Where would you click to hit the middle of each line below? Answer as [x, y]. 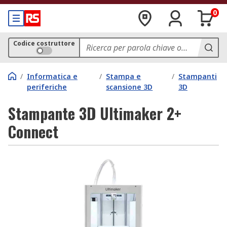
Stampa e [124, 76]
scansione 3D [129, 87]
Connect [33, 131]
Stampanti [198, 76]
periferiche [47, 87]
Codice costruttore [44, 43]
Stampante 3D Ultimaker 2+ [95, 113]
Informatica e [52, 76]
